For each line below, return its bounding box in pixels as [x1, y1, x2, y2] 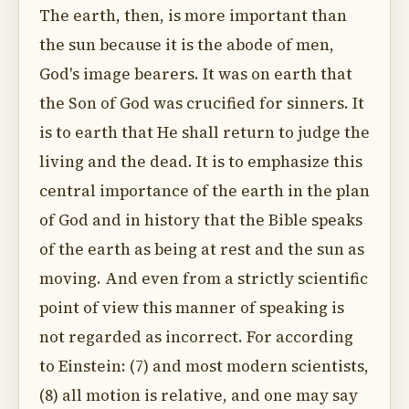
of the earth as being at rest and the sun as [39, 238, 364, 260]
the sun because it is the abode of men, [39, 34, 334, 56]
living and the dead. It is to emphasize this [39, 151, 362, 173]
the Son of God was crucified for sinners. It [39, 92, 364, 114]
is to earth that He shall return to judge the [39, 121, 370, 143]
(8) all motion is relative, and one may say [39, 384, 358, 406]
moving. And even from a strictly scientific [39, 267, 368, 289]
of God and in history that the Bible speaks [39, 209, 362, 231]
